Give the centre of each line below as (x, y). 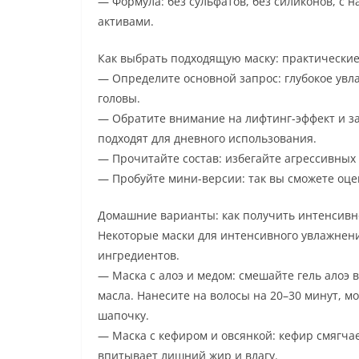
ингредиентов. (139, 255)
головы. (119, 98)
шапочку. (123, 315)
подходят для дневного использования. (207, 138)
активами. (126, 21)
